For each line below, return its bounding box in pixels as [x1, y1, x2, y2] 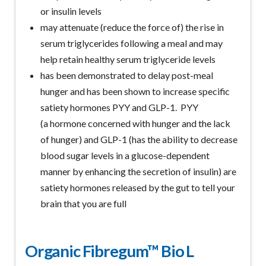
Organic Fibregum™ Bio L [24, 240, 194, 261]
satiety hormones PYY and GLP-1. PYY [40, 101, 199, 113]
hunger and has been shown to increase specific [40, 85, 230, 97]
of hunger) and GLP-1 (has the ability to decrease [40, 133, 238, 145]
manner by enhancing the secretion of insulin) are [40, 165, 237, 177]
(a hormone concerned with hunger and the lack [40, 117, 231, 129]
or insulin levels [40, 5, 102, 17]
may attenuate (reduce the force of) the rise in [40, 21, 224, 33]
